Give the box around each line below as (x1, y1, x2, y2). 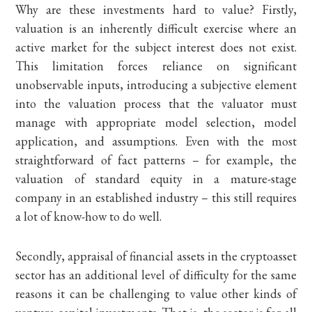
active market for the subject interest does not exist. (15, 39, 297, 55)
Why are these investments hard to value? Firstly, (15, 1, 297, 17)
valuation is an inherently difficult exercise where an (15, 20, 297, 36)
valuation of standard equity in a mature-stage (15, 171, 297, 187)
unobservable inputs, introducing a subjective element (15, 77, 297, 93)
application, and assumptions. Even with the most (15, 133, 297, 149)
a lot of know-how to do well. (15, 208, 162, 224)
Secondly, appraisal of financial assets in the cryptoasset (15, 248, 297, 264)
